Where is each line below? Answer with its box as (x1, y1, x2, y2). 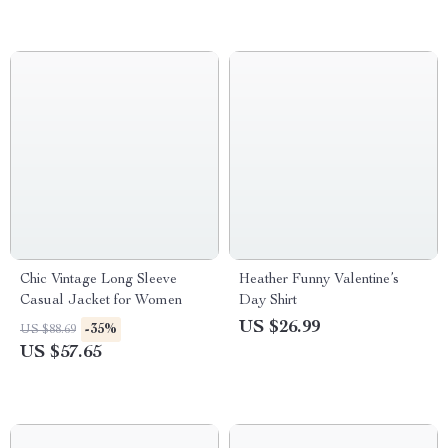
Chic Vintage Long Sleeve (20, 273, 177, 287)
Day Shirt (239, 294, 297, 308)
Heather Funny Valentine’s (239, 273, 399, 287)
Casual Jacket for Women (20, 294, 182, 308)
